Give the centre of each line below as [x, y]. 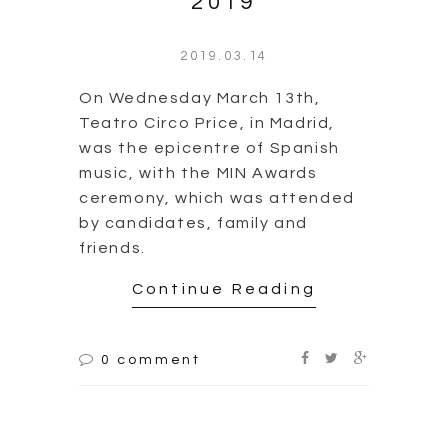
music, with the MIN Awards [198, 59]
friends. [117, 134]
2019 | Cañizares [224, 423]
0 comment [151, 246]
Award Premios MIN [224, 396]
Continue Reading [224, 175]
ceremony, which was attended [217, 84]
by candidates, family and [194, 109]
